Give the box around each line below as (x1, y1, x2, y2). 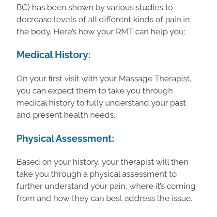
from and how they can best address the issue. (16, 193, 192, 203)
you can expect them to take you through (16, 86, 173, 96)
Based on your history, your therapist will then (16, 157, 188, 167)
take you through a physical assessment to (16, 169, 177, 179)
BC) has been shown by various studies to (16, 2, 173, 12)
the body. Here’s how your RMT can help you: (16, 26, 185, 36)
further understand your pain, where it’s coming (16, 181, 196, 191)
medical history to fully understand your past (16, 98, 186, 108)
